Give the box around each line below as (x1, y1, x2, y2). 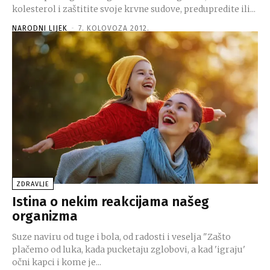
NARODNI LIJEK (12, 24, 67, 33)
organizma (12, 207, 78, 224)
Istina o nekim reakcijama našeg (12, 193, 209, 210)
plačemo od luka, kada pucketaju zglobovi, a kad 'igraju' (12, 243, 245, 255)
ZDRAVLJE (16, 180, 49, 188)
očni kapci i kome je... (12, 256, 101, 268)
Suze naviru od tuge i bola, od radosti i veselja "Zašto (12, 231, 203, 242)
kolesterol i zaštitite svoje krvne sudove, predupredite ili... (12, 3, 256, 14)
